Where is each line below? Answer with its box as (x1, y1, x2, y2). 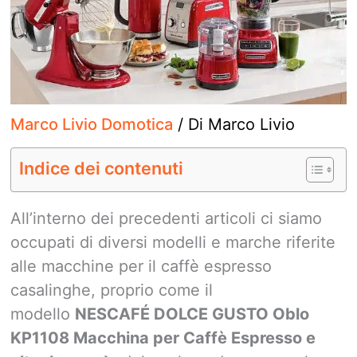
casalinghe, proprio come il (10, 280, 213, 300)
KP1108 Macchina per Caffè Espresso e (10, 328, 316, 347)
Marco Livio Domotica (10, 114, 173, 134)
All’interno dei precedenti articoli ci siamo (10, 208, 322, 228)
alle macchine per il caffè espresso (10, 256, 272, 276)
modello (10, 304, 75, 324)
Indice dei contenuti (19, 157, 183, 178)
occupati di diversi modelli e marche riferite (10, 232, 335, 252)
